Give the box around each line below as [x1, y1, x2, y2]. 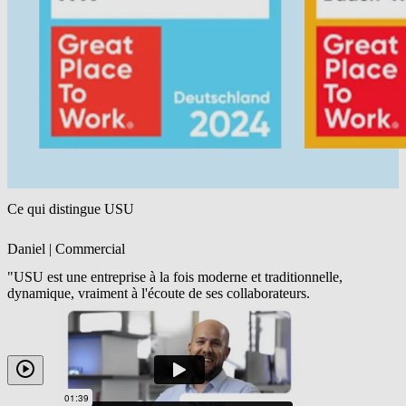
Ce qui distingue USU [7, 200, 134, 217]
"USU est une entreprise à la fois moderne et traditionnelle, [7, 269, 343, 285]
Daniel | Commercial [7, 241, 125, 257]
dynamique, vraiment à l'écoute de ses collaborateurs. [7, 285, 310, 302]
